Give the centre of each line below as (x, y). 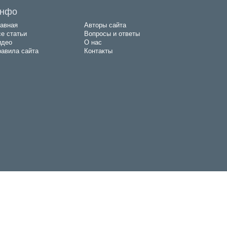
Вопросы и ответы (112, 33)
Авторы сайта (105, 25)
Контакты (98, 51)
